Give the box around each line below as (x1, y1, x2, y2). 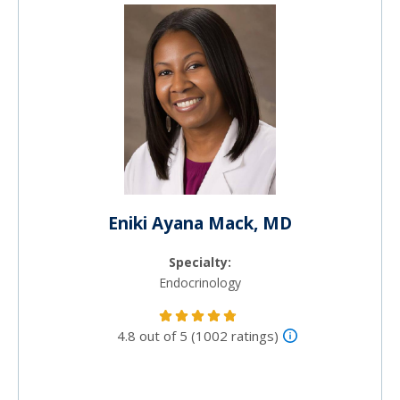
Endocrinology (159, 273, 241, 291)
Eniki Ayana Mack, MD (108, 211, 292, 235)
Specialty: (169, 253, 231, 271)
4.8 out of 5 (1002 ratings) (117, 326, 279, 345)
